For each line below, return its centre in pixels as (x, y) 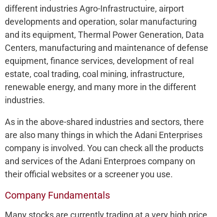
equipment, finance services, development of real (99, 61)
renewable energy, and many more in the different (101, 87)
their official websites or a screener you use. (89, 174)
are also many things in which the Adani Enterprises (104, 135)
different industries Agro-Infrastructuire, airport (94, 8)
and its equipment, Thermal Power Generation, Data (104, 35)
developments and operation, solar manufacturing (101, 22)
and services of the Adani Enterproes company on (100, 161)
